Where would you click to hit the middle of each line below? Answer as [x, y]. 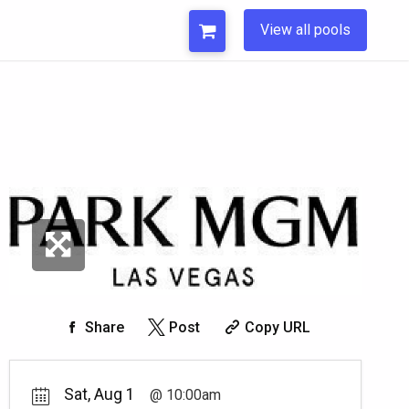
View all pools [305, 30]
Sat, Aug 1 [99, 394]
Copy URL [277, 327]
